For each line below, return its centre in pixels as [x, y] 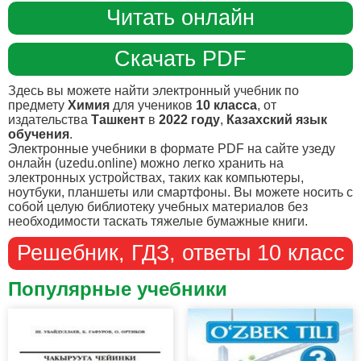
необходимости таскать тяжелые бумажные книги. [158, 221]
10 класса [226, 105]
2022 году [189, 119]
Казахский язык [277, 119]
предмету [38, 105]
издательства [50, 119]
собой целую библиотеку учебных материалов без [158, 206]
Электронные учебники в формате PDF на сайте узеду [172, 148]
